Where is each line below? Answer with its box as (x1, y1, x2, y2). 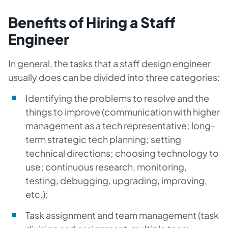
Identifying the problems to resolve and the (25, 92, 209, 104)
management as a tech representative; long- (25, 120, 215, 131)
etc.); (25, 188, 48, 200)
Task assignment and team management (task (25, 209, 219, 221)
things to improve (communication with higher (25, 106, 220, 118)
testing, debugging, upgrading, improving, (25, 175, 207, 186)
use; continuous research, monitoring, (25, 161, 187, 173)
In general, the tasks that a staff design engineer (8, 58, 211, 69)
